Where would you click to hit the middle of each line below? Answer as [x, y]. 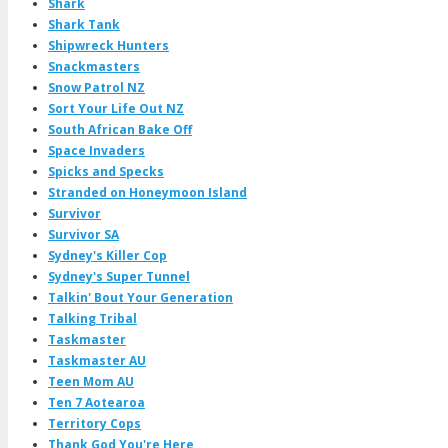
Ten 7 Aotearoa [96, 403]
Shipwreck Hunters [108, 46]
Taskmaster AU [97, 361]
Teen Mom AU [91, 382]
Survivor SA [83, 235]
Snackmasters [94, 67]
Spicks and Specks [106, 172]
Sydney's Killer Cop [107, 256]
